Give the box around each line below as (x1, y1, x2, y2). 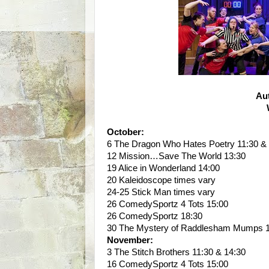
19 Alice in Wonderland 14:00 (107, 163, 220, 173)
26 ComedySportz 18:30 (107, 211, 202, 221)
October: (107, 127, 144, 137)
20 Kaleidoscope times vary (107, 175, 216, 185)
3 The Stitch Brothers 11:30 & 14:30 (107, 247, 246, 257)
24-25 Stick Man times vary (107, 187, 215, 197)
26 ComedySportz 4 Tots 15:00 (107, 199, 228, 209)
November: (107, 235, 153, 245)
